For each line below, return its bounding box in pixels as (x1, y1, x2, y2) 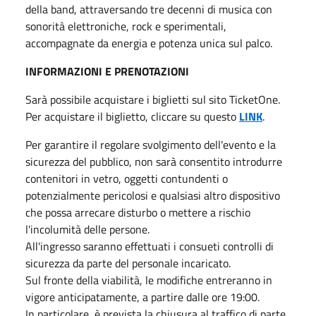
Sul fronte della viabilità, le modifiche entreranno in (25, 271, 272, 288)
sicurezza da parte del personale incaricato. (25, 254, 231, 272)
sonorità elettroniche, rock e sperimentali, (25, 17, 226, 35)
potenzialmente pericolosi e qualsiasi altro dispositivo (25, 186, 280, 204)
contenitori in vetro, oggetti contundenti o (25, 169, 228, 187)
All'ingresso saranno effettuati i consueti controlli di (25, 237, 274, 255)
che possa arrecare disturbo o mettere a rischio (25, 203, 250, 221)
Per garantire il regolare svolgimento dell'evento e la (25, 135, 276, 153)
